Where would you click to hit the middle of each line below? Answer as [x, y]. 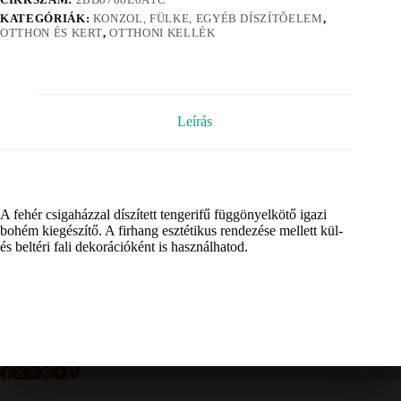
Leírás [194, 122]
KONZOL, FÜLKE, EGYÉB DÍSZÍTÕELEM [208, 19]
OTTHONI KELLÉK [162, 33]
